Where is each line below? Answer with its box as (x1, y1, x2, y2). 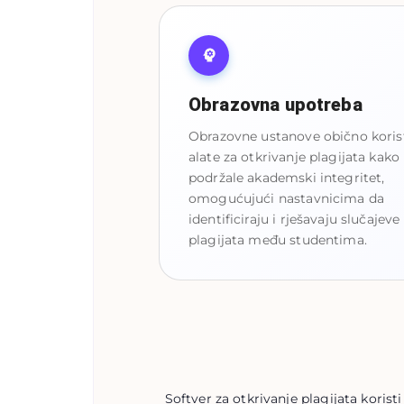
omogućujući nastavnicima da (188, 189, 385, 207)
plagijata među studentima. (188, 231, 367, 248)
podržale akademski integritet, (188, 169, 385, 186)
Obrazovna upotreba (188, 93, 363, 115)
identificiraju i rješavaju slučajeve (188, 210, 400, 227)
